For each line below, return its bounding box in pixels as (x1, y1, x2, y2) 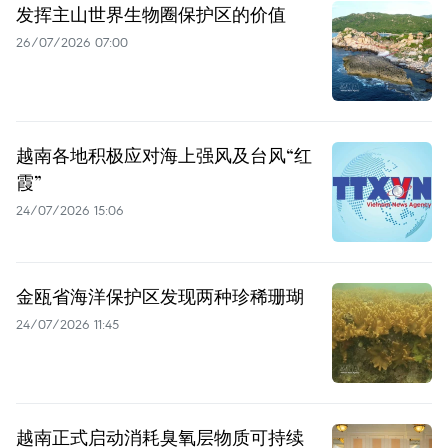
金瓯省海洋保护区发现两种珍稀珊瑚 (16, 284, 304, 309)
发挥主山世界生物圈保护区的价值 (16, 2, 286, 27)
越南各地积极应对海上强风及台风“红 (16, 143, 312, 168)
